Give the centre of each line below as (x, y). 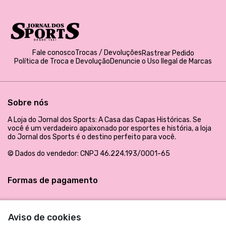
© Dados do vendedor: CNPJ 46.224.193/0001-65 (89, 153)
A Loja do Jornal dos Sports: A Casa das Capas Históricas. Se (104, 120)
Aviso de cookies (45, 217)
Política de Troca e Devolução (62, 61)
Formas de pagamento (53, 180)
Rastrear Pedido (168, 53)
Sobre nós (28, 102)
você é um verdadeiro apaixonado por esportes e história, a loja (109, 128)
